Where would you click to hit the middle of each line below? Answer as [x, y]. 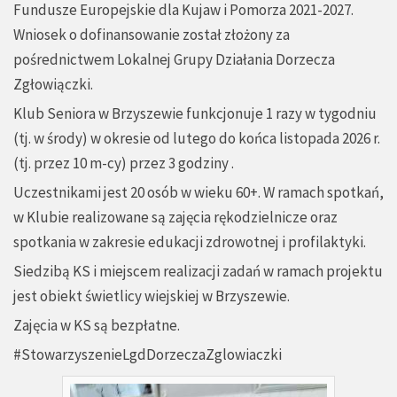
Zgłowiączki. [53, 85]
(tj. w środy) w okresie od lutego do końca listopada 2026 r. [197, 139]
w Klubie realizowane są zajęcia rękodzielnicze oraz [175, 218]
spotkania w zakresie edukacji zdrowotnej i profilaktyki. [190, 242]
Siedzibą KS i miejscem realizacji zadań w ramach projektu [198, 272]
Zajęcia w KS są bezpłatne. [97, 326]
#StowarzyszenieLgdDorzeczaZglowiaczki [148, 355]
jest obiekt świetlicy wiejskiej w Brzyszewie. [152, 296]
